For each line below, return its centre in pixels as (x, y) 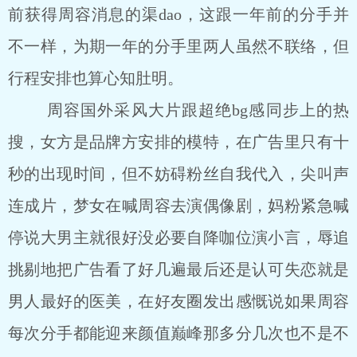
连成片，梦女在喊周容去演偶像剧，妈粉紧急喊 (178, 206)
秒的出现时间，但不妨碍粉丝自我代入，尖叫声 (178, 174)
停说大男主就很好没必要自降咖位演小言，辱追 (178, 237)
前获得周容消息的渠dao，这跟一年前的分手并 (178, 14)
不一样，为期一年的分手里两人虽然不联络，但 (178, 46)
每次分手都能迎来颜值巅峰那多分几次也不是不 (178, 333)
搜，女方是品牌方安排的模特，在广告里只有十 (178, 142)
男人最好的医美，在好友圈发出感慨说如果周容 (178, 301)
